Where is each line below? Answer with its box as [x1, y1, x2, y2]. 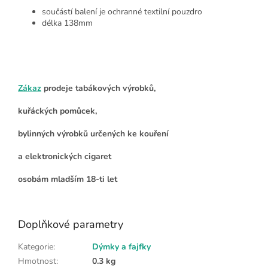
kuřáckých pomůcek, [18, 105, 97, 117]
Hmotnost [18, 255, 56, 267]
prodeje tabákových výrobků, [41, 82, 156, 94]
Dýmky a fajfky [92, 240, 151, 252]
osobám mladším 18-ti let [18, 173, 117, 185]
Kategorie [18, 240, 53, 252]
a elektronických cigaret [18, 150, 111, 162]
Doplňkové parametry [18, 217, 123, 232]
